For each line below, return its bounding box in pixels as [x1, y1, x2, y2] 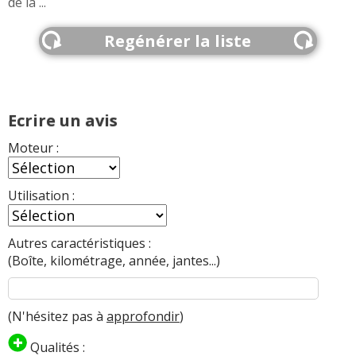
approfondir [106, 307, 180, 325]
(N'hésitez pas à [8, 307, 106, 325]
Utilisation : [8, 186, 75, 204]
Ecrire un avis [8, 109, 118, 131]
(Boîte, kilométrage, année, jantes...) [8, 251, 220, 269]
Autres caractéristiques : [8, 234, 151, 252]
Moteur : [8, 138, 59, 157]
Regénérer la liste [104, 29, 252, 52]
